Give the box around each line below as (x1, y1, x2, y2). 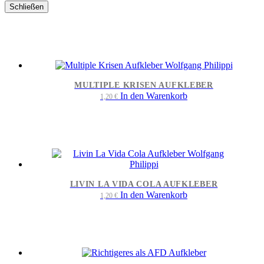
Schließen (9, 2, 44, 11)
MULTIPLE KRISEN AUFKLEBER (74, 81, 213, 90)
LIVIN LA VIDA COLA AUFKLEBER (70, 180, 218, 189)
